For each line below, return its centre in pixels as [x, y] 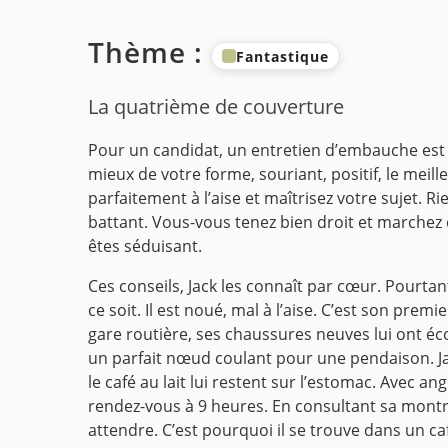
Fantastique [282, 56]
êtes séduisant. [145, 246]
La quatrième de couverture [216, 106]
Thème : [149, 52]
